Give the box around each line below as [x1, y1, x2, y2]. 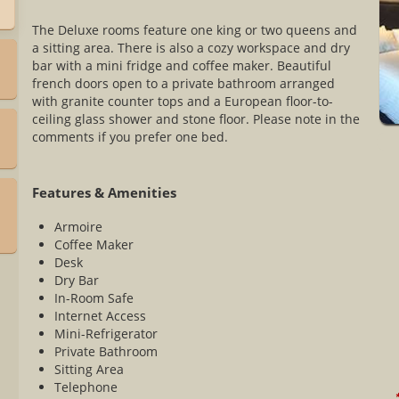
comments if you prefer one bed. [32, 128, 229, 145]
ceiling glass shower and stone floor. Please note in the [32, 110, 361, 127]
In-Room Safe [54, 289, 134, 306]
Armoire [54, 218, 103, 235]
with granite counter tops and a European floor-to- [32, 93, 334, 110]
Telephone [54, 379, 118, 395]
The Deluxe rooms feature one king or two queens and [32, 21, 358, 38]
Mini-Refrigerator [54, 325, 159, 342]
